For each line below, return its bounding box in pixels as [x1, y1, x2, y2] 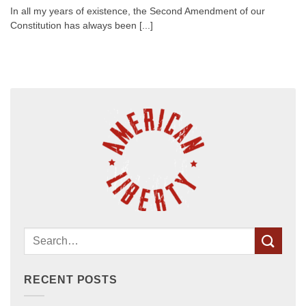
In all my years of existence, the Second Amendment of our [10, 6, 265, 17]
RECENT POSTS [24, 273, 117, 286]
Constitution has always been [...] [10, 20, 153, 31]
